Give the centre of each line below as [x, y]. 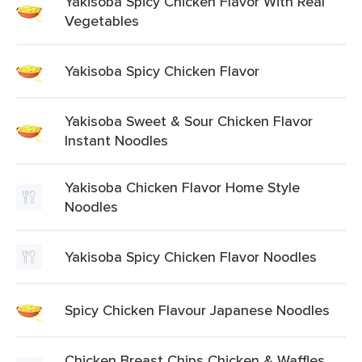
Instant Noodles [116, 140]
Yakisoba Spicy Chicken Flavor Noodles [191, 257]
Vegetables [102, 21]
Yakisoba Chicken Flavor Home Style [182, 187]
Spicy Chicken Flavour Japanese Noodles [197, 310]
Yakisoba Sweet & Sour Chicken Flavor [189, 121]
